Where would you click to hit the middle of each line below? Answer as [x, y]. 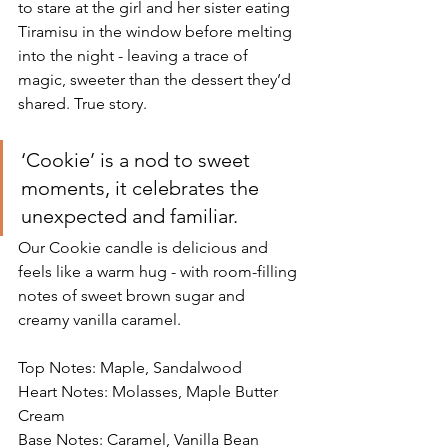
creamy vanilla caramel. [101, 320]
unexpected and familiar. [129, 216]
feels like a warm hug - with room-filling [159, 272]
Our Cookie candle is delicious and [145, 248]
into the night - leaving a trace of [135, 56]
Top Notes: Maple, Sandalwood [130, 368]
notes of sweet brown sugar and [133, 296]
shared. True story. [82, 104]
